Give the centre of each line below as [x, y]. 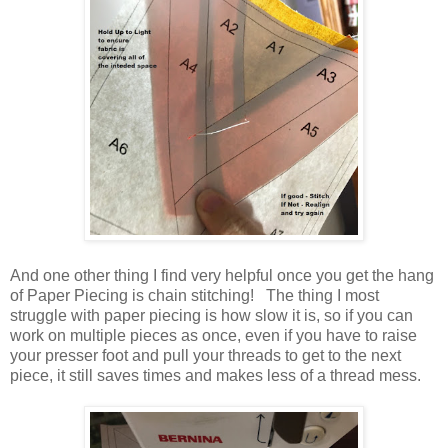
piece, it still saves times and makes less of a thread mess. [219, 375]
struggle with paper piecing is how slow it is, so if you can [211, 315]
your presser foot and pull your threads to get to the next [205, 355]
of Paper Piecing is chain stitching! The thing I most [194, 295]
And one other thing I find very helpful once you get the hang [222, 275]
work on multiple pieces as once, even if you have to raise [213, 335]
